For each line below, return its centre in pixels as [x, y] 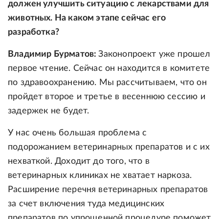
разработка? [33, 33]
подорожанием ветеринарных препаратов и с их [109, 147]
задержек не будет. [49, 111]
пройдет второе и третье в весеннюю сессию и [107, 97]
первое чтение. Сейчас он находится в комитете [109, 69]
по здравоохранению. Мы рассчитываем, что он [107, 83]
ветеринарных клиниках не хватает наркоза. [100, 176]
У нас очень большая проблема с [77, 133]
